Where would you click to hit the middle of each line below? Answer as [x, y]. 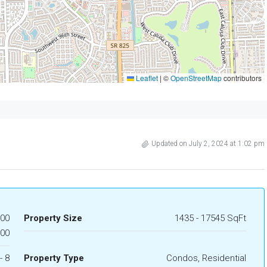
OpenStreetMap [196, 78]
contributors [242, 78]
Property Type [54, 258]
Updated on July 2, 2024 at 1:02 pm [208, 144]
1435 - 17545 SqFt [210, 218]
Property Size [53, 218]
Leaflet [146, 78]
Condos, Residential [206, 258]
